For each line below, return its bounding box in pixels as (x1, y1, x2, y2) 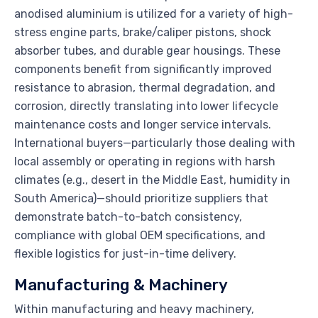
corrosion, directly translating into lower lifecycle (14, 99, 278, 114)
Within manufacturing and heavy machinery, (14, 302, 254, 317)
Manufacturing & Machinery (14, 275, 228, 295)
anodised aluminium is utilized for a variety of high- (14, 7, 293, 21)
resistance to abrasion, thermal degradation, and (14, 81, 275, 95)
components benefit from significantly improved (14, 62, 272, 77)
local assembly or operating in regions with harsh (14, 155, 275, 169)
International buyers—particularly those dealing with (14, 136, 295, 150)
